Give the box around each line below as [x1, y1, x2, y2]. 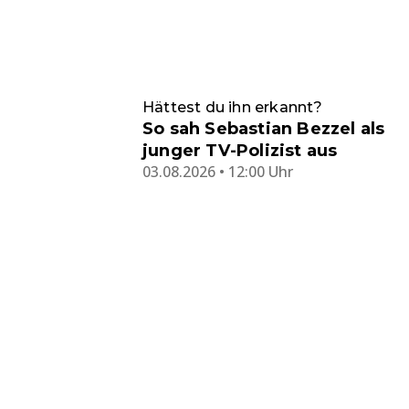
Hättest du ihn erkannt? [142, 98, 323, 116]
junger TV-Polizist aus [142, 140, 338, 161]
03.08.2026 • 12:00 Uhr [142, 161, 293, 182]
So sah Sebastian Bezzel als [142, 118, 385, 139]
